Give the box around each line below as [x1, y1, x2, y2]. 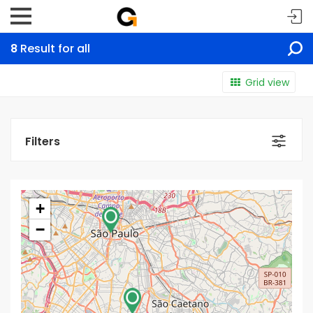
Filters [25, 133, 60, 150]
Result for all [17, 41, 90, 57]
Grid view [245, 75, 289, 89]
